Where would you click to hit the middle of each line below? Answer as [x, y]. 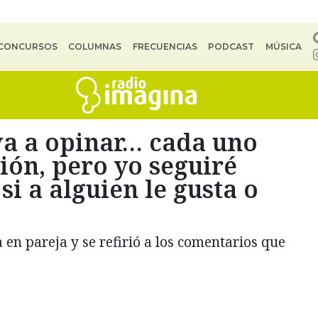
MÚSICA [283, 46]
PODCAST [231, 46]
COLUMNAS [95, 46]
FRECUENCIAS [165, 46]
